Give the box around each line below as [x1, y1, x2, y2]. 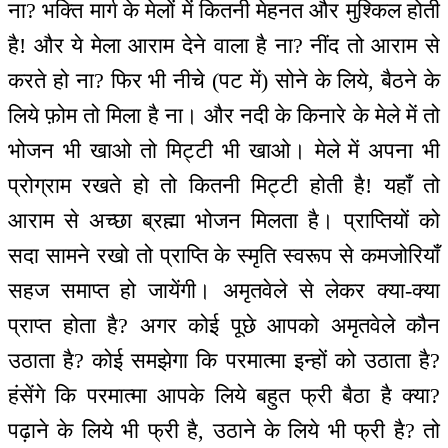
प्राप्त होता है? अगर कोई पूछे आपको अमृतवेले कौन [8, 313, 440, 339]
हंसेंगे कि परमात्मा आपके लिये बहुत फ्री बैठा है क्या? [8, 383, 440, 409]
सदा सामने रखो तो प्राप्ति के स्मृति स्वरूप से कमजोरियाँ [8, 243, 440, 269]
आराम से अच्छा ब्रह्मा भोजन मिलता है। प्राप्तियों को [8, 208, 440, 234]
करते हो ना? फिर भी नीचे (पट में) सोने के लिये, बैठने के [8, 68, 440, 94]
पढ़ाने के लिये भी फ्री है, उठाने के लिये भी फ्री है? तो [8, 418, 440, 444]
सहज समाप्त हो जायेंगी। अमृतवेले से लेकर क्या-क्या [8, 278, 440, 304]
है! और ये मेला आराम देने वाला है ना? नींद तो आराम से [8, 33, 440, 59]
